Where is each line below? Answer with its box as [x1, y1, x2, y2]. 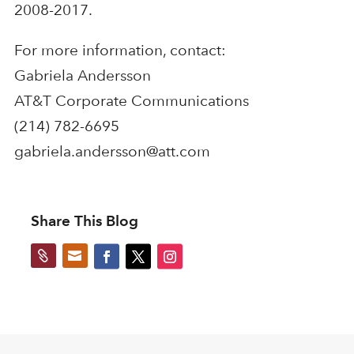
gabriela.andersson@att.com [13, 141, 210, 160]
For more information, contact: [13, 40, 226, 59]
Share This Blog [30, 211, 138, 230]
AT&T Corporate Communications [13, 91, 249, 110]
